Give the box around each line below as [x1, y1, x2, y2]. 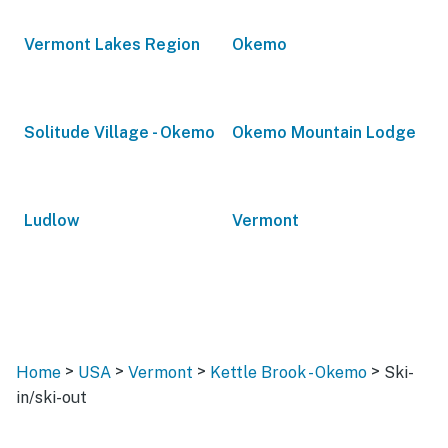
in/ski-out [16, 387, 87, 407]
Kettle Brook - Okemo [210, 363, 367, 382]
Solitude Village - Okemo [24, 123, 215, 142]
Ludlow [24, 211, 80, 230]
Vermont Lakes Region [24, 35, 200, 54]
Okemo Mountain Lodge [232, 123, 416, 142]
